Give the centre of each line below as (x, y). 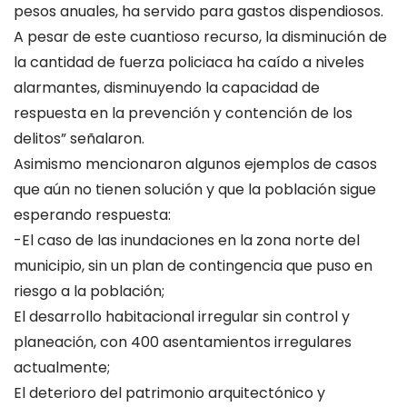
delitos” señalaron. (79, 139)
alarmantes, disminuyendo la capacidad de (167, 88)
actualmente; (62, 367)
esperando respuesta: (92, 215)
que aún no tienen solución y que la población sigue (195, 189)
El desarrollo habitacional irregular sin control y (182, 317)
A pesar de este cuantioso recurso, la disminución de (200, 37)
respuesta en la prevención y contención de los (183, 113)
